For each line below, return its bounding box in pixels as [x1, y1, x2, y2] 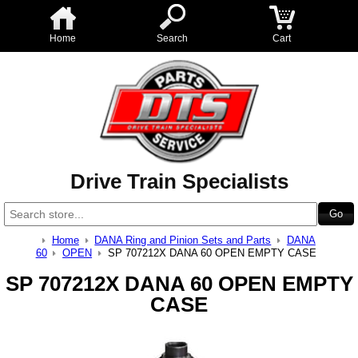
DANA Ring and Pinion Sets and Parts [94, 234, 272, 246]
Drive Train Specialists [70, 169, 288, 193]
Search [156, 33, 188, 44]
